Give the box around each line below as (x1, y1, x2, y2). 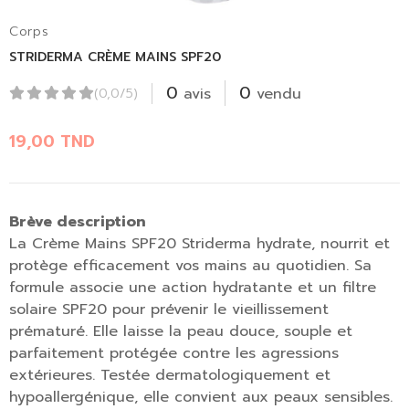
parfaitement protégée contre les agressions (9, 342, 339, 364)
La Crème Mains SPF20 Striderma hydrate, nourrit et (9, 233, 390, 255)
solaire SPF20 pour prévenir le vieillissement (9, 299, 329, 320)
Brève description (9, 211, 146, 233)
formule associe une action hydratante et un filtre (9, 277, 376, 299)
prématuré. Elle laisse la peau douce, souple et (9, 320, 352, 342)
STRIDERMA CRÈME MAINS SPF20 (9, 47, 221, 67)
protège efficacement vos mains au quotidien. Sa (9, 255, 372, 277)
